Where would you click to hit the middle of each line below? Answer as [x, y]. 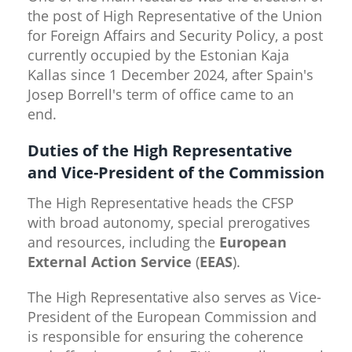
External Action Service [110, 261]
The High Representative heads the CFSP [161, 202]
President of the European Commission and [172, 316]
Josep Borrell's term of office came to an [161, 94]
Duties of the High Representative [160, 150]
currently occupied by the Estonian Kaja [158, 55]
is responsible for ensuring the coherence [165, 336]
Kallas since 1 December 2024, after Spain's [170, 74]
